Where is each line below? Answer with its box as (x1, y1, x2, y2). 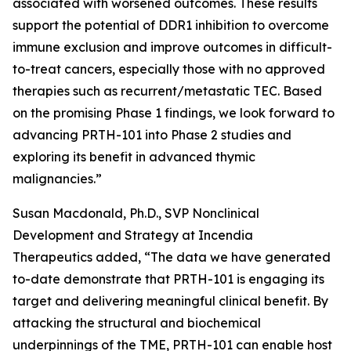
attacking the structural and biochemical (13, 314, 261, 331)
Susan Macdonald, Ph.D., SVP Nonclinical (13, 204, 259, 221)
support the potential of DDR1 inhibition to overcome (13, 16, 329, 33)
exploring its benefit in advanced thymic (13, 148, 255, 165)
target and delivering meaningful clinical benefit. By (13, 292, 328, 309)
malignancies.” (13, 170, 102, 186)
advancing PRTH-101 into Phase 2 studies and (13, 126, 291, 143)
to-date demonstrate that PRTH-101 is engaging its (13, 270, 324, 287)
